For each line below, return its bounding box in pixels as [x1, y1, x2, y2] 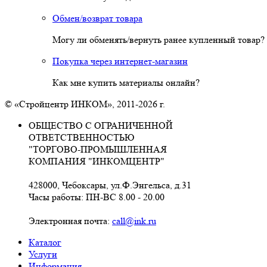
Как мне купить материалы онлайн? [52, 77, 200, 88]
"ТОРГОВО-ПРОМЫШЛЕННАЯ [29, 144, 167, 155]
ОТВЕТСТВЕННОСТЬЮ [29, 132, 134, 143]
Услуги [29, 249, 57, 260]
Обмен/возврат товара [52, 13, 142, 24]
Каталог [29, 237, 61, 248]
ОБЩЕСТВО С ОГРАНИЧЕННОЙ [29, 120, 173, 131]
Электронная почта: [29, 215, 112, 226]
